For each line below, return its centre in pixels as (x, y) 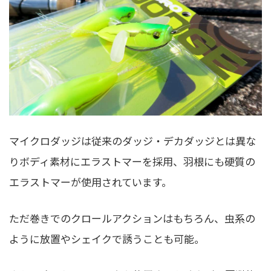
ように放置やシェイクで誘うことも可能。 (107, 238)
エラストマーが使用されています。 (90, 182)
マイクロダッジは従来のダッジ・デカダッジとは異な (132, 141)
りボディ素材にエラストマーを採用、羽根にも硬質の (132, 162)
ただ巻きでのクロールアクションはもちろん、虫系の (132, 218)
